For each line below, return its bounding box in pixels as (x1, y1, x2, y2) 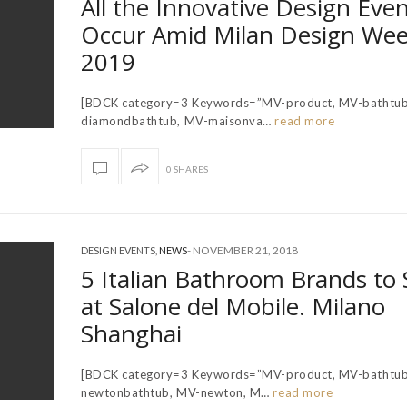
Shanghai (81, 316, 182, 350)
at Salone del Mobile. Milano (81, 289, 385, 323)
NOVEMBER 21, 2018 (193, 243, 298, 257)
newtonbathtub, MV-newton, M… (81, 384, 270, 400)
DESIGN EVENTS (81, 243, 155, 256)
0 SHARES (166, 163, 208, 174)
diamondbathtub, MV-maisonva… (81, 113, 272, 128)
